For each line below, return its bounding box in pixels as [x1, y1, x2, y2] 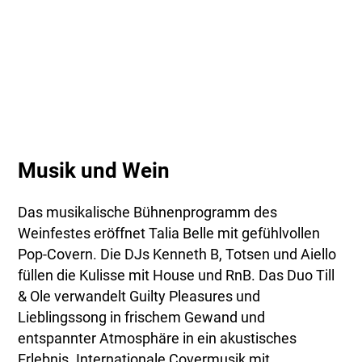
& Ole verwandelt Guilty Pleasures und [18, 288, 261, 305]
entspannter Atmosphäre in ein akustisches [18, 330, 297, 347]
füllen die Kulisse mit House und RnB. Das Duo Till [18, 267, 335, 284]
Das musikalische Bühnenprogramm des [18, 204, 278, 221]
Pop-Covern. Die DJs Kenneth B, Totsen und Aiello [18, 246, 337, 263]
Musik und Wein [18, 158, 170, 183]
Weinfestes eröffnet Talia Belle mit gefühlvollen [18, 225, 321, 242]
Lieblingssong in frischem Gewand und [18, 309, 266, 326]
